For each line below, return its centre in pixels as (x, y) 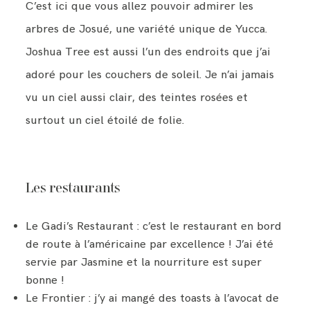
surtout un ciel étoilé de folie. (105, 120)
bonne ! (45, 281)
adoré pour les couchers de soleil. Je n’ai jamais (150, 74)
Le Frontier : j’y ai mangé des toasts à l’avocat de (153, 299)
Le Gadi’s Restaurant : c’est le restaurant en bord (154, 227)
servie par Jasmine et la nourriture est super (144, 263)
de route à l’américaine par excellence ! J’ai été (150, 245)
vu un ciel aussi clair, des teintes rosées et (137, 97)
